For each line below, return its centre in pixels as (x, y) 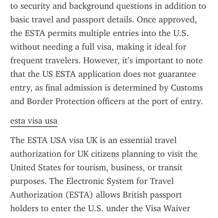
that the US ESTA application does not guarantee (103, 74)
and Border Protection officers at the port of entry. (107, 101)
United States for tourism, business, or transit (96, 167)
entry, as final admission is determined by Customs (107, 88)
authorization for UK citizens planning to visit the (104, 154)
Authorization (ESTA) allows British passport (96, 195)
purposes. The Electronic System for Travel (92, 181)
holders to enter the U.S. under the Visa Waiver (100, 208)
